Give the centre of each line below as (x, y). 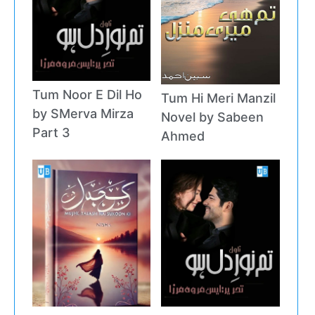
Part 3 (51, 132)
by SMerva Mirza (83, 113)
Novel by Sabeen (213, 117)
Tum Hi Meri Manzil (219, 98)
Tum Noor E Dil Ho (87, 94)
